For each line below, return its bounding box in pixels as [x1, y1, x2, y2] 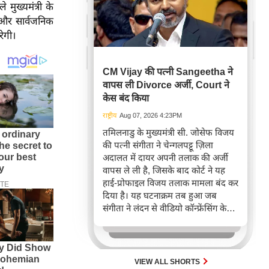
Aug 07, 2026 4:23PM [119, 112, 182, 119]
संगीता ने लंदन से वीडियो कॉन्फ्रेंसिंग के [103, 203, 226, 214]
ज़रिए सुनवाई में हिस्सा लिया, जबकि [103, 216, 219, 226]
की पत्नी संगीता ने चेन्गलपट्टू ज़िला [103, 140, 213, 151]
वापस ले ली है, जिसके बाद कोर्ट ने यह [103, 165, 225, 176]
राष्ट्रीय [103, 112, 116, 119]
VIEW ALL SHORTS [134, 258, 202, 267]
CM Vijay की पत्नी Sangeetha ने [103, 67, 233, 77]
